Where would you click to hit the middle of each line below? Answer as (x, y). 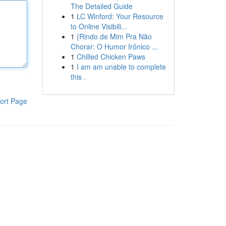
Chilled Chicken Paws (111, 56)
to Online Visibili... (99, 26)
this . (78, 77)
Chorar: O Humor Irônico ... (114, 46)
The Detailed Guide (101, 6)
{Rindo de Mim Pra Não (114, 36)
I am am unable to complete (121, 67)
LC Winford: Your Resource (120, 16)
